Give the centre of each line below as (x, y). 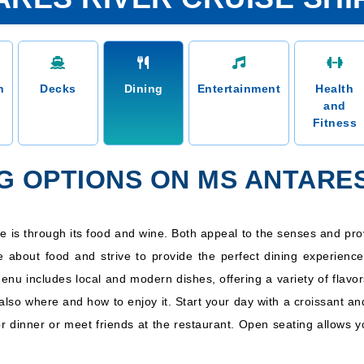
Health (335, 89)
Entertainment (239, 89)
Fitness (335, 123)
